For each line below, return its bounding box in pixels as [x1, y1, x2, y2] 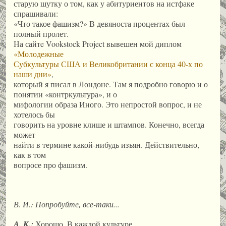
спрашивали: [14, 8, 58, 19]
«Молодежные [14, 48, 64, 59]
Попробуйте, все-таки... [33, 199, 120, 210]
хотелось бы [14, 108, 55, 120]
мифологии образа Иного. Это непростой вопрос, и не [14, 98, 202, 109]
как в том [14, 149, 46, 160]
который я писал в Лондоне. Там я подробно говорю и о [14, 78, 208, 89]
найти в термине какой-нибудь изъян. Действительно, [14, 139, 199, 150]
